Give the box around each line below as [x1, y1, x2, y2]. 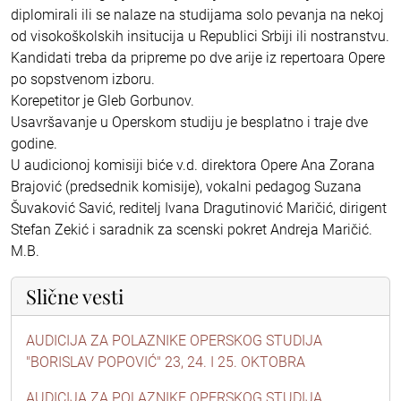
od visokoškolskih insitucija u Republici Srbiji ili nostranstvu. [11, 27, 389, 45]
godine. [11, 134, 57, 152]
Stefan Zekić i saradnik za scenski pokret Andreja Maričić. [11, 220, 372, 238]
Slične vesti [26, 282, 124, 309]
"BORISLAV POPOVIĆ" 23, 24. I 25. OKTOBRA [26, 353, 305, 371]
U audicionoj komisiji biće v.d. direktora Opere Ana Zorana [11, 156, 375, 174]
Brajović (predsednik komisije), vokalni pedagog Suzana [11, 177, 362, 195]
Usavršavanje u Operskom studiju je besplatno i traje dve [11, 113, 368, 131]
